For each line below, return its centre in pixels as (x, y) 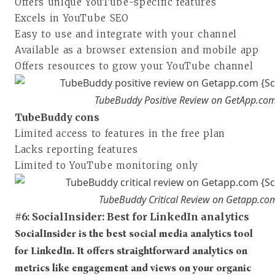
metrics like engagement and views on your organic (133, 268)
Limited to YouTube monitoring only (107, 165)
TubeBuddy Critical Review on (162, 199)
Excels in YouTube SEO (72, 18)
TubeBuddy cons (57, 117)
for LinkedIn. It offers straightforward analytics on (131, 250)
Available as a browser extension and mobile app (137, 50)
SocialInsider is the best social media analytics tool (134, 233)
